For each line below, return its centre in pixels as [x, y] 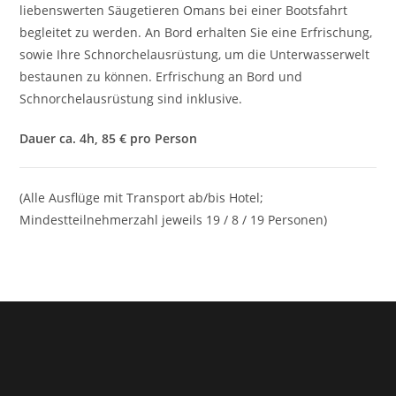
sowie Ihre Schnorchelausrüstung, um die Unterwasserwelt [195, 54]
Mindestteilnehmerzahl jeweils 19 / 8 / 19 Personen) [174, 220]
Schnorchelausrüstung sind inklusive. [131, 99]
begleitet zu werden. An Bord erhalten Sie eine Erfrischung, [196, 32]
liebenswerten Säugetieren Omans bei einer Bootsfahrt [184, 10]
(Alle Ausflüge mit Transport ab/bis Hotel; [142, 198]
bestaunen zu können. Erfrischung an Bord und [161, 76]
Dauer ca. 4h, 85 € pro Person [109, 138]
